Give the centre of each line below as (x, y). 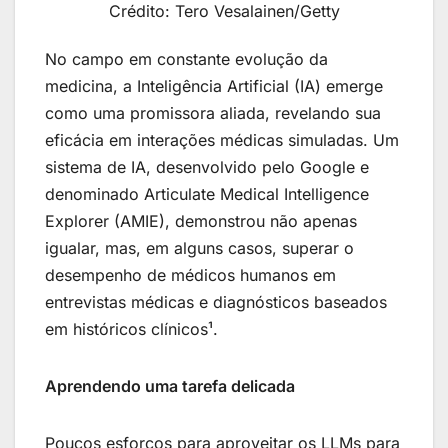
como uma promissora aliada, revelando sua (213, 113)
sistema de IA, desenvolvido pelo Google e (207, 167)
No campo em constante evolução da (186, 59)
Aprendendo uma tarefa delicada (170, 386)
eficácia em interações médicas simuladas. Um (222, 140)
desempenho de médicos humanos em (190, 275)
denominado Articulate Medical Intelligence (207, 194)
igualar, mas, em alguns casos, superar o (199, 248)
